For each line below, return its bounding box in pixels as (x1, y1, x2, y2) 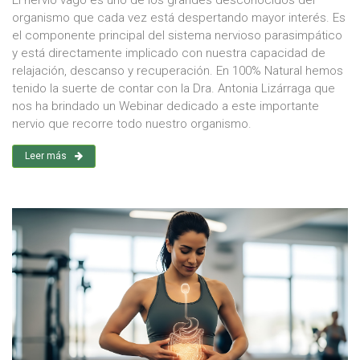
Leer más (25, 150, 67, 162)
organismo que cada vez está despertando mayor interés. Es (12, 10, 346, 26)
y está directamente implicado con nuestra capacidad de (12, 46, 325, 61)
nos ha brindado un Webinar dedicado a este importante (12, 99, 319, 114)
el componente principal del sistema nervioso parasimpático (12, 28, 342, 43)
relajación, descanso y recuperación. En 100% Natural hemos (12, 63, 343, 79)
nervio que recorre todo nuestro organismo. (12, 117, 252, 132)
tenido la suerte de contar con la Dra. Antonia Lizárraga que (12, 81, 335, 96)
